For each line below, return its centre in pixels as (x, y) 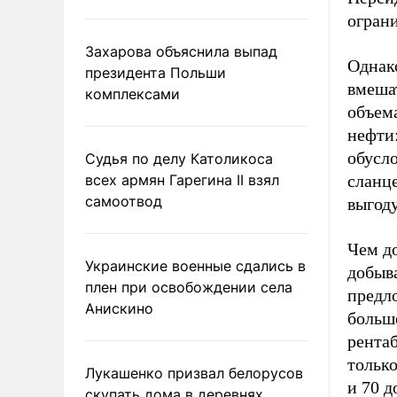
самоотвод (124, 201)
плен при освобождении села (189, 287)
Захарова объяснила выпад (181, 51)
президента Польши (156, 73)
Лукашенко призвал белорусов (194, 373)
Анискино (119, 308)
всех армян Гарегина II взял (182, 180)
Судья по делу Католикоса (179, 159)
